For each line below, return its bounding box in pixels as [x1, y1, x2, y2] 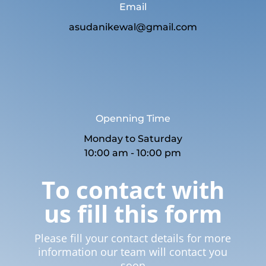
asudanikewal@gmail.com [68, 21, 197, 33]
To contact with [41, 173, 224, 206]
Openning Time [95, 112, 170, 124]
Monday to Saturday [83, 132, 182, 144]
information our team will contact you [38, 244, 228, 259]
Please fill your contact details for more [34, 230, 232, 245]
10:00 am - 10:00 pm [84, 147, 182, 159]
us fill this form [43, 197, 222, 230]
